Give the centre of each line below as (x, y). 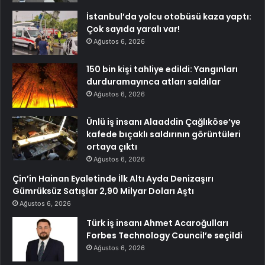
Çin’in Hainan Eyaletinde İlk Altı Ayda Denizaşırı (113, 179)
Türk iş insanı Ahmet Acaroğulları (157, 223)
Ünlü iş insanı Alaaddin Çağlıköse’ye (164, 122)
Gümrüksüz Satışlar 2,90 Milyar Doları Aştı (103, 191)
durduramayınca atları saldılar (153, 82)
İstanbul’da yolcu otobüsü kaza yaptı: (169, 17)
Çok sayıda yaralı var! (133, 29)
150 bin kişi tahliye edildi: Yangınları (162, 70)
